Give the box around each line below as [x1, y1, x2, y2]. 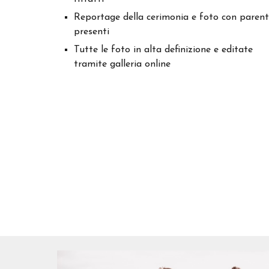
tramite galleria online [73, 59, 171, 70]
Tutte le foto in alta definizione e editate [73, 45, 253, 55]
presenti [73, 27, 109, 37]
